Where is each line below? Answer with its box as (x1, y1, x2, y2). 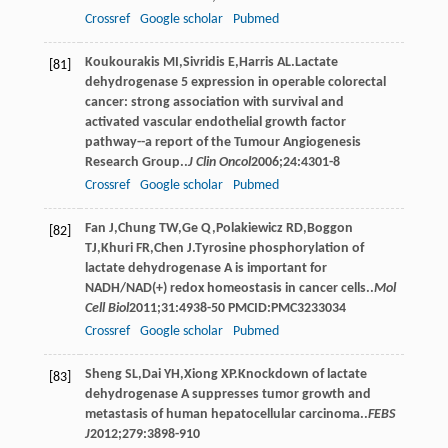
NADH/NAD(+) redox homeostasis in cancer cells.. (84, 280, 374, 296)
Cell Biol (84, 300, 129, 316)
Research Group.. (84, 154, 188, 170)
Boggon (306, 220, 353, 236)
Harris (238, 54, 274, 70)
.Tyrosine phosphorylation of (191, 240, 364, 256)
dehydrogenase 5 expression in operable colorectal (84, 74, 386, 90)
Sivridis (182, 54, 225, 70)
